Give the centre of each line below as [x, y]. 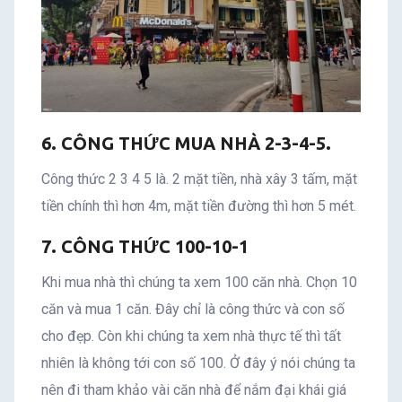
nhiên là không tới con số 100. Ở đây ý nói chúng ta [198, 363]
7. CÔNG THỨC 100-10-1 [145, 246]
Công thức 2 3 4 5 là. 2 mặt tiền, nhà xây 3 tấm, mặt [199, 179]
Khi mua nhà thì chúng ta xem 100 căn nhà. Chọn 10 [199, 282]
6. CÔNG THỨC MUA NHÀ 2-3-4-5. [186, 143]
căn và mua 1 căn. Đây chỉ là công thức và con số [193, 309]
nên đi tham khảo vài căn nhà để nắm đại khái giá [194, 389]
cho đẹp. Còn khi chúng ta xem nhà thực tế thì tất [191, 336]
